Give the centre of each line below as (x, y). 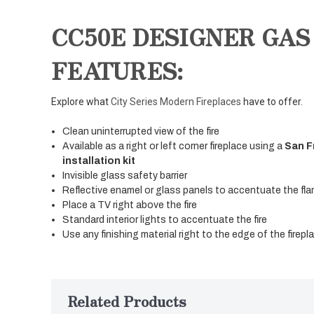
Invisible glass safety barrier (125, 176)
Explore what (81, 102)
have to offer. (272, 102)
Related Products (127, 301)
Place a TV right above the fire (130, 205)
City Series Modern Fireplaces (176, 102)
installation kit (99, 161)
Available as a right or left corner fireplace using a (174, 146)
